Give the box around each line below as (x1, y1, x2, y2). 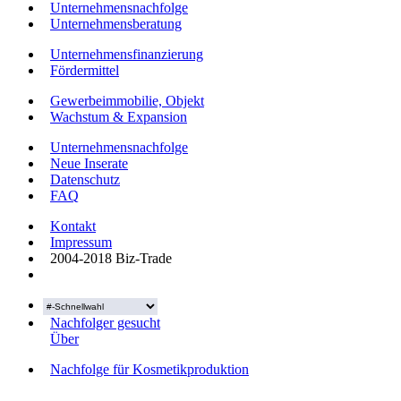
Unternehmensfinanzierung (50, 46, 203, 62)
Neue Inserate (50, 155, 128, 171)
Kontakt (50, 218, 96, 234)
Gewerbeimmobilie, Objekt (50, 92, 204, 108)
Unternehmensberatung (50, 15, 182, 31)
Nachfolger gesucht (50, 314, 160, 330)
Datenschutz (50, 171, 120, 187)
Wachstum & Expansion (50, 108, 187, 124)
